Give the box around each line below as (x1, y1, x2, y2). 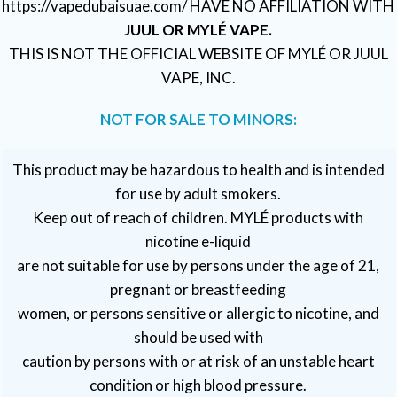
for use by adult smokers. (115, 184, 282, 203)
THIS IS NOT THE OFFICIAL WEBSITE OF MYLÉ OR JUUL (8, 44, 388, 63)
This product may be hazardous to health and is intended (12, 160, 385, 179)
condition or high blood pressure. (90, 376, 307, 394)
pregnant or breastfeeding (110, 280, 287, 299)
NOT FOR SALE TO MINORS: (99, 110, 297, 128)
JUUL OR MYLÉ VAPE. (124, 20, 273, 39)
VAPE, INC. (160, 68, 236, 87)
